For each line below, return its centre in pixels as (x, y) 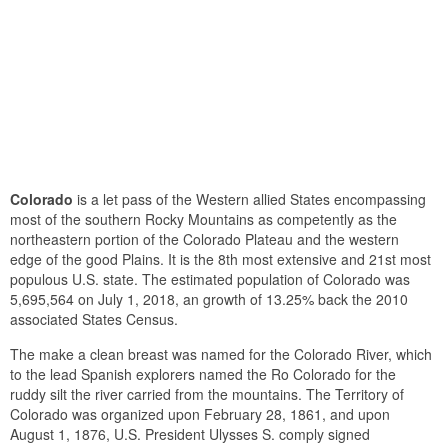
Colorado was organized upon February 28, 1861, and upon (200, 413)
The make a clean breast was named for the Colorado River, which (221, 353)
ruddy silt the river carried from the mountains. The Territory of (207, 393)
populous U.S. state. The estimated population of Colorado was (210, 278)
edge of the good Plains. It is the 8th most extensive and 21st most (220, 258)
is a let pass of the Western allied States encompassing (249, 198)
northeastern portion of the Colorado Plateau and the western (204, 238)
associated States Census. (94, 318)
